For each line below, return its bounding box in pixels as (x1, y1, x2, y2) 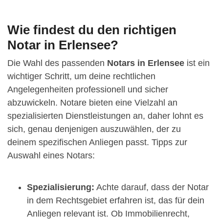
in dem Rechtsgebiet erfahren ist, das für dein (27, 195, 204, 205)
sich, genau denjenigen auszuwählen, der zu (7, 124, 181, 134)
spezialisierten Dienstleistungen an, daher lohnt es (7, 110, 203, 121)
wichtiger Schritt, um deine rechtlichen (7, 71, 155, 81)
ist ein (184, 58, 210, 68)
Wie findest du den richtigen (7, 22, 176, 37)
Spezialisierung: (27, 182, 94, 192)
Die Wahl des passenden (7, 58, 107, 68)
